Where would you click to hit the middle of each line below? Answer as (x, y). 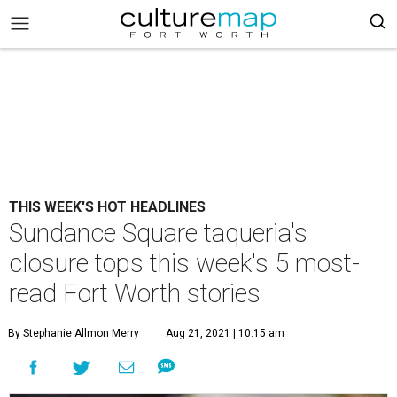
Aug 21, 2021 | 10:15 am (225, 333)
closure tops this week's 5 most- (184, 263)
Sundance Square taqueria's (158, 233)
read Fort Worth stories (135, 293)
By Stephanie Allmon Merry (74, 333)
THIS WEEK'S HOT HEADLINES (107, 207)
